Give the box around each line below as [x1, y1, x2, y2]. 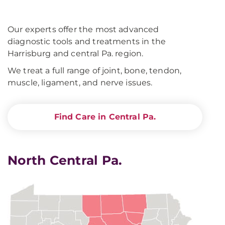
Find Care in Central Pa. [54, 112, 156, 122]
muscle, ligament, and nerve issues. [8, 78, 153, 87]
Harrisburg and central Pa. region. [8, 49, 144, 58]
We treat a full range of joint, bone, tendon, [8, 66, 182, 75]
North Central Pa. [8, 153, 123, 168]
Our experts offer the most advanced [8, 25, 159, 34]
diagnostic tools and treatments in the [8, 37, 166, 46]
